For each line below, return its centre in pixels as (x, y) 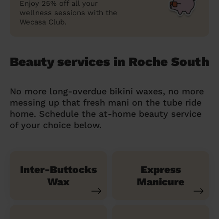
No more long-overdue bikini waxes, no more (107, 91)
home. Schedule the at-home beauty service (106, 113)
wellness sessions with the (68, 12)
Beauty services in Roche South (109, 61)
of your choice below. (56, 125)
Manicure (161, 181)
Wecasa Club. (43, 22)
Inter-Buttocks (58, 169)
